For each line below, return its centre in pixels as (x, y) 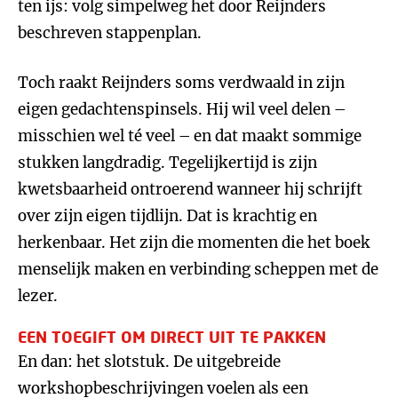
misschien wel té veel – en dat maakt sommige (190, 136)
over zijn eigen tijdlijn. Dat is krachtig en (167, 216)
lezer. (38, 296)
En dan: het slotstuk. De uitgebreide (149, 362)
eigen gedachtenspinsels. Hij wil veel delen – (182, 109)
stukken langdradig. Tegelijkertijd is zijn (167, 163)
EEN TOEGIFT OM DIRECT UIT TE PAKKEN (172, 337)
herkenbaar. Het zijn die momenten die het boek (194, 243)
